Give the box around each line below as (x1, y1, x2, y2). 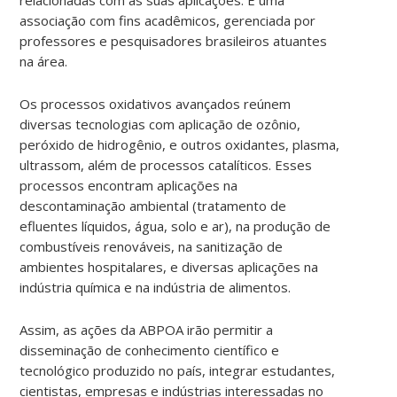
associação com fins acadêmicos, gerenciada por (19, 11, 316, 29)
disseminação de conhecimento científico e (19, 340, 280, 359)
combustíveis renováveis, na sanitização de (19, 237, 284, 255)
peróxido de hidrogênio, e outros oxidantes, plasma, (19, 135, 340, 153)
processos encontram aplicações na (19, 175, 238, 194)
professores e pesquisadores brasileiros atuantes (19, 31, 328, 50)
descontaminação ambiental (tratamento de (19, 196, 287, 214)
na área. (19, 51, 68, 70)
